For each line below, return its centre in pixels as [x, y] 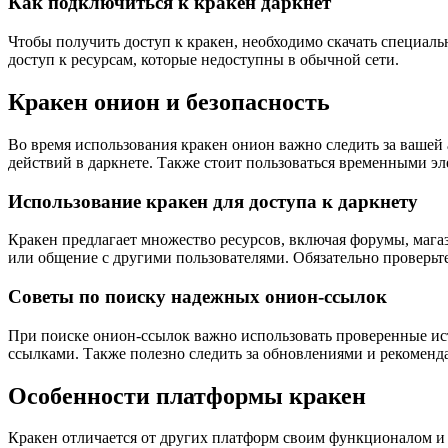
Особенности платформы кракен [187, 395]
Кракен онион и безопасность [169, 101]
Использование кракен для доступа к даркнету [213, 201]
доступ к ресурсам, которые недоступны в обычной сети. [203, 59]
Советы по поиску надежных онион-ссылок [197, 296]
